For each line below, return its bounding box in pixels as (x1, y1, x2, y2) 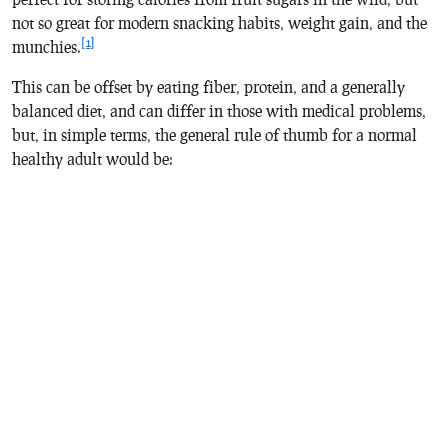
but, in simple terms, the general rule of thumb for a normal (12, 124, 417, 144)
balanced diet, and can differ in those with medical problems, (12, 100, 426, 120)
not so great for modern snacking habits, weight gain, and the (12, 12, 427, 32)
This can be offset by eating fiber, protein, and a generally (12, 76, 405, 96)
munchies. (12, 36, 81, 56)
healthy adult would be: (12, 148, 173, 168)
